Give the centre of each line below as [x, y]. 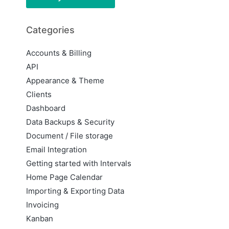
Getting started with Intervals [79, 164]
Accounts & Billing [59, 53]
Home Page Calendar [65, 177]
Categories [51, 30]
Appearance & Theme [65, 81]
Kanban [40, 219]
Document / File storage [70, 136]
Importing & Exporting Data [75, 191]
